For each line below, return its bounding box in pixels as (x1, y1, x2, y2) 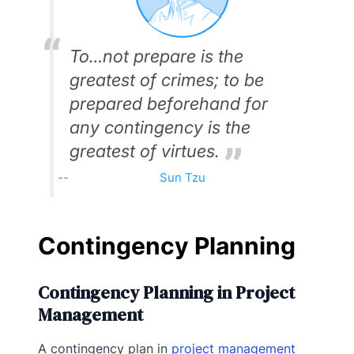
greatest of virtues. (70, 141, 220, 162)
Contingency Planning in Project (38, 280, 295, 304)
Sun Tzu (159, 170, 205, 186)
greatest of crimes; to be (70, 70, 264, 91)
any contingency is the (70, 117, 250, 138)
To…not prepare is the (70, 46, 243, 67)
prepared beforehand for (70, 93, 268, 115)
